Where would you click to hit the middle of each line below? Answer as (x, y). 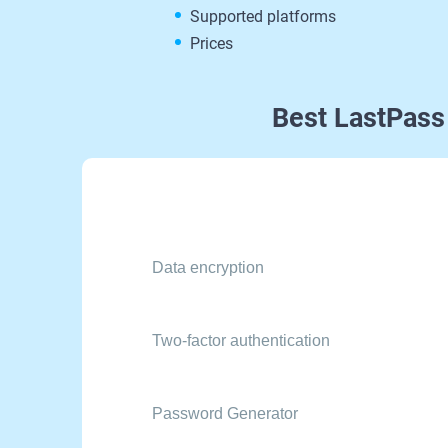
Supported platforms (263, 16)
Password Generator (225, 413)
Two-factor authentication (241, 340)
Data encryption (208, 267)
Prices (211, 43)
